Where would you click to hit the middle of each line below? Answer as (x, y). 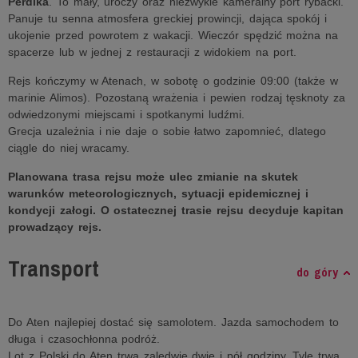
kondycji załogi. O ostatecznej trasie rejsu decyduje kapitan (176, 210)
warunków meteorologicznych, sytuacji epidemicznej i (158, 193)
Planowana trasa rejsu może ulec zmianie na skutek (153, 177)
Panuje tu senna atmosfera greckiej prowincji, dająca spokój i (167, 18)
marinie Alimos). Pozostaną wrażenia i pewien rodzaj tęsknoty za (177, 97)
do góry (317, 272)
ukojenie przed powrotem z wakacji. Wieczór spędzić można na (173, 35)
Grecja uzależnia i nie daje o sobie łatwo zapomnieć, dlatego (167, 131)
